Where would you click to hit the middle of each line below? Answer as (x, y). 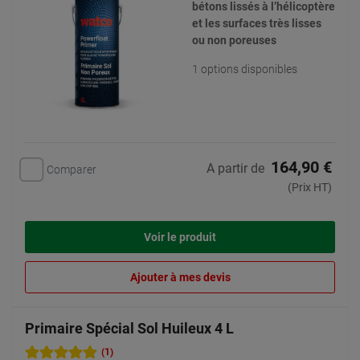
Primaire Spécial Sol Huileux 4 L (129, 328)
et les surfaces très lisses (257, 23)
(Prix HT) (310, 188)
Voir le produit (180, 237)
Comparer (72, 169)
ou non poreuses (234, 40)
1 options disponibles (245, 69)
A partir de (235, 169)
